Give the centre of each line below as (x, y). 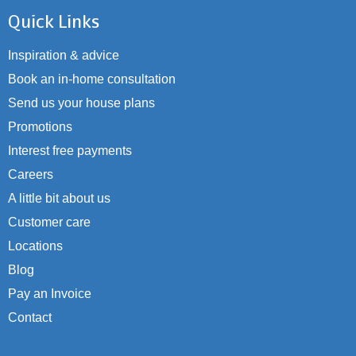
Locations (35, 246)
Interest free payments (70, 151)
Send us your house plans (81, 103)
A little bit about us (59, 199)
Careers (31, 175)
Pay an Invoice (50, 294)
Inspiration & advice (64, 56)
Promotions (40, 127)
